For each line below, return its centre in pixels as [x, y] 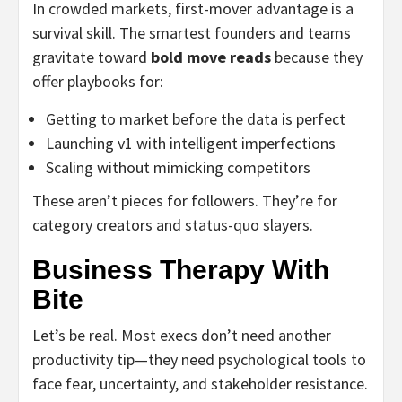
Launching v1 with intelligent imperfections [191, 143]
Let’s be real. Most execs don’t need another [182, 335]
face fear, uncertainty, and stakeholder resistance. [200, 383]
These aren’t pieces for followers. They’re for [185, 200]
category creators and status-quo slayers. [173, 224]
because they [317, 57]
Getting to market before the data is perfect [196, 118]
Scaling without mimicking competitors [178, 167]
